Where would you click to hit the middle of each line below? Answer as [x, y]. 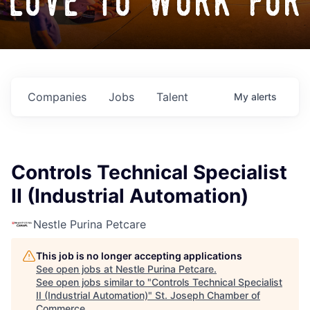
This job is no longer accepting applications [139, 256]
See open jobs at [76, 269]
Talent [172, 97]
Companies [57, 97]
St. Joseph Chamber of [208, 295]
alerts [264, 97]
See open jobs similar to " [94, 282]
